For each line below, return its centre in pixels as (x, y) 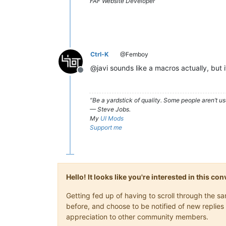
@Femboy (133, 54)
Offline (92, 75)
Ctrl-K (99, 54)
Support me (106, 127)
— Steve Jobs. (110, 109)
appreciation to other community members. (137, 217)
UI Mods (112, 118)
